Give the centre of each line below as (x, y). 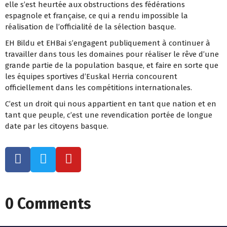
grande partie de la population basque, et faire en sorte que (112, 65)
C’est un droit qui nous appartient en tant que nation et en (111, 104)
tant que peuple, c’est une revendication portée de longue (109, 115)
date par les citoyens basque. (57, 126)
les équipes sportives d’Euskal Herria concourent (91, 76)
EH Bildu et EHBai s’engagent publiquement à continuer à (108, 43)
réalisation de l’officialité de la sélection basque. (90, 27)
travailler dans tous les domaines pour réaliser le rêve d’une (112, 54)
